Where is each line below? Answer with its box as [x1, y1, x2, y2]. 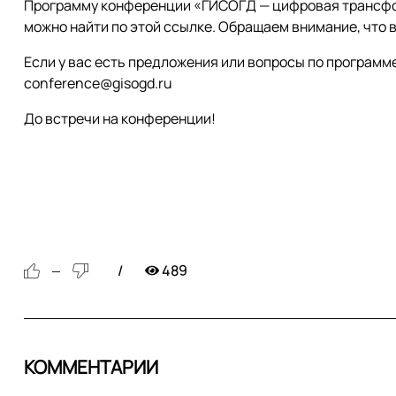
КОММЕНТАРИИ [24, 354, 158, 379]
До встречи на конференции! [24, 109, 216, 128]
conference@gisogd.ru [24, 73, 172, 93]
